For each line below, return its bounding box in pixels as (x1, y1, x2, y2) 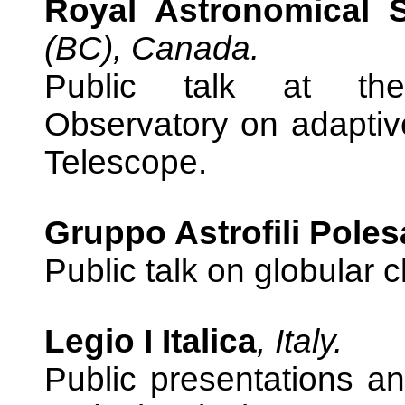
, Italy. (257, 323, 343, 360)
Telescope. (44, 144, 207, 181)
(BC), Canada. (44, 30, 259, 67)
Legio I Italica (44, 323, 257, 360)
